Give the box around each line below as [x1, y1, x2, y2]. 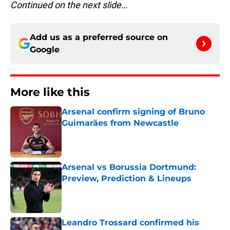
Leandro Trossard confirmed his [62, 218, 199, 228]
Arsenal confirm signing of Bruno [62, 107, 205, 117]
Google [30, 45, 60, 55]
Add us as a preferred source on [30, 32, 168, 43]
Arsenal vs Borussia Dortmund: [62, 162, 196, 172]
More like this [10, 85, 90, 100]
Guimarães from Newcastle [62, 118, 179, 128]
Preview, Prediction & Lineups [62, 174, 191, 184]
